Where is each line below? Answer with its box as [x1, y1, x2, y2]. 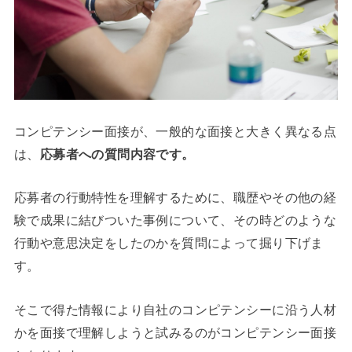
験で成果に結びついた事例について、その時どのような [13, 213, 337, 228]
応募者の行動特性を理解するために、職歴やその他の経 [13, 190, 337, 205]
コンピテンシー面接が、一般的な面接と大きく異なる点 [13, 124, 337, 139]
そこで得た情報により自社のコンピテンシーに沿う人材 [13, 302, 337, 317]
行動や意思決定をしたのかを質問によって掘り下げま [13, 236, 324, 251]
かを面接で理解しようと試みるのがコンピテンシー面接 [13, 324, 337, 339]
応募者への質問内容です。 [39, 147, 195, 162]
